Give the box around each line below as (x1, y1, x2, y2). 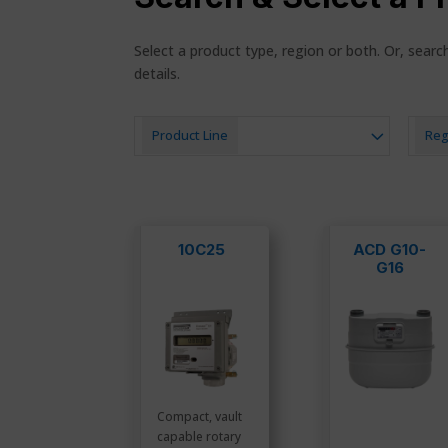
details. (134, 64, 181, 84)
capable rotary (157, 428, 242, 446)
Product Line (151, 127, 228, 145)
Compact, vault (157, 408, 243, 426)
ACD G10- (353, 239, 427, 259)
